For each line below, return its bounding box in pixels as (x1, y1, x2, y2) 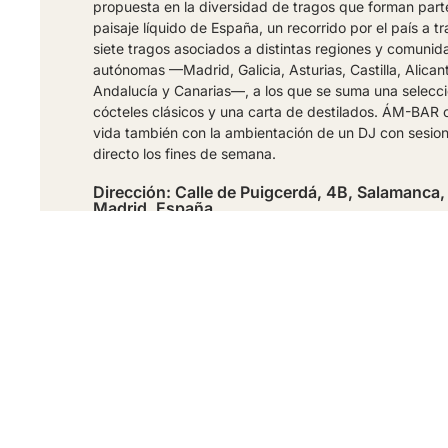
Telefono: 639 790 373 (92, 213, 267, 234)
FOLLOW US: (92, 249, 178, 267)
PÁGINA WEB (149, 332, 242, 350)
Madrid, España (92, 197, 213, 218)
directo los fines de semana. (92, 144, 276, 162)
